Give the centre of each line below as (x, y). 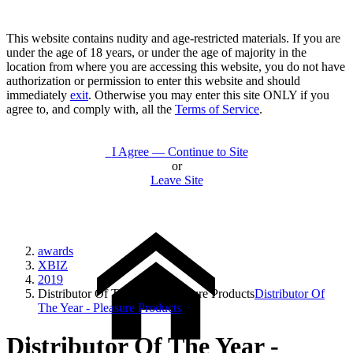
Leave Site (176, 180)
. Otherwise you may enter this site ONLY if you (209, 95)
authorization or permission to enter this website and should (153, 80)
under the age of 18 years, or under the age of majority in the (156, 52)
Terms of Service (217, 109)
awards (56, 251)
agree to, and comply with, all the (91, 109)
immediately (38, 95)
